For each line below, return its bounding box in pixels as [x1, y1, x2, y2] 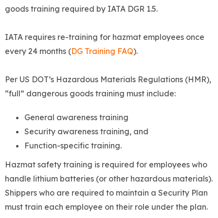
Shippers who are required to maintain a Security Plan [5, 188, 208, 198]
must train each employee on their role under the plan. [5, 202, 208, 212]
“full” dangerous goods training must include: [5, 89, 176, 99]
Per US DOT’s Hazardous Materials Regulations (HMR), [5, 74, 211, 85]
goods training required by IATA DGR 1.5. [5, 4, 163, 14]
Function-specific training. [24, 141, 122, 151]
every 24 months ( [5, 46, 71, 56]
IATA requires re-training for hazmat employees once [5, 32, 204, 42]
